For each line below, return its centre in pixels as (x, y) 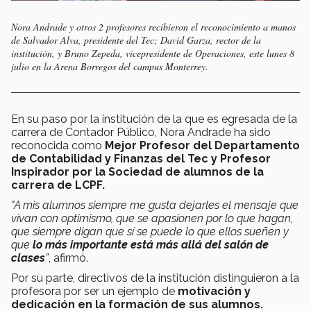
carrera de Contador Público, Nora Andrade (121, 132)
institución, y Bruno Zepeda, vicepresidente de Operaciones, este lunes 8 (153, 53)
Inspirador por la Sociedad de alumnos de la (137, 171)
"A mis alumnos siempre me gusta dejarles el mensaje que (155, 205)
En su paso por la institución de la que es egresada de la (154, 119)
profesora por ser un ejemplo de (94, 291)
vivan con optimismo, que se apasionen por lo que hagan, (152, 218)
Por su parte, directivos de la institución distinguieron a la (155, 278)
